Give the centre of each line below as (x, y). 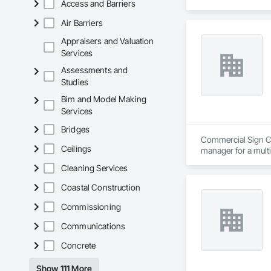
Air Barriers (82, 23)
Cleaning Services (95, 168)
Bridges (76, 129)
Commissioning (91, 207)
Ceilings (77, 149)
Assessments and (95, 70)
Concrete (79, 246)
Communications (93, 226)
